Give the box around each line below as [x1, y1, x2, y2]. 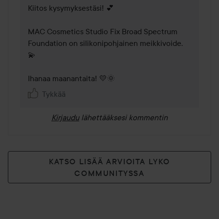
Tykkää [42, 89, 66, 99]
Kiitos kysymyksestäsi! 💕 [28, 3, 114, 13]
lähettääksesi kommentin [81, 112, 168, 123]
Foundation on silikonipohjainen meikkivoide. [28, 38, 183, 48]
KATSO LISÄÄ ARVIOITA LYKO [48, 156, 170, 167]
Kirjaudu [51, 112, 79, 123]
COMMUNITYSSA [74, 168, 145, 178]
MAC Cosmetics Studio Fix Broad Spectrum [28, 26, 177, 37]
